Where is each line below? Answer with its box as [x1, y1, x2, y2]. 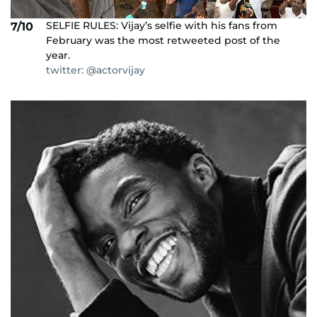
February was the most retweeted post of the [46, 33, 280, 47]
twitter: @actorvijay [46, 63, 145, 76]
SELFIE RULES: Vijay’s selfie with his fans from [46, 18, 277, 32]
